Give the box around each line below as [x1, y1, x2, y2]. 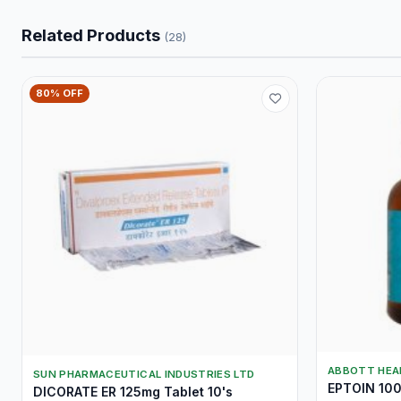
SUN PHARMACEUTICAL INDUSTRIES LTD [33, 368, 255, 381]
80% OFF [36, 87, 83, 99]
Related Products [21, 25, 164, 45]
